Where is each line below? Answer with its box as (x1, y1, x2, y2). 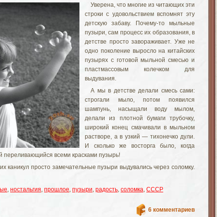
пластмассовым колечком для (85, 66, 195, 73)
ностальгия (10, 186, 41, 193)
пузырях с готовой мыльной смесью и (85, 57, 195, 63)
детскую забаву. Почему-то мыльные (85, 20, 195, 27)
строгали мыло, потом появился (85, 96, 195, 103)
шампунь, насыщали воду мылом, (85, 106, 195, 112)
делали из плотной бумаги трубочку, (85, 115, 195, 122)
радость (95, 186, 118, 193)
